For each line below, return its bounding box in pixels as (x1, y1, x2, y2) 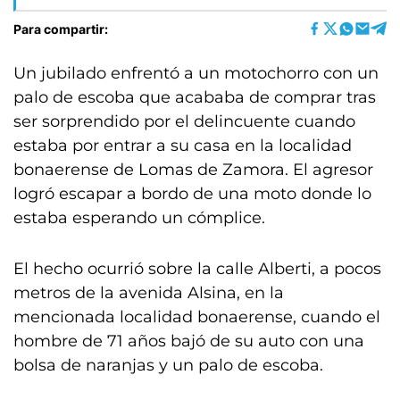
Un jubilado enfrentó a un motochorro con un (13, 63, 379, 83)
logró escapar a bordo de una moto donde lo (13, 184, 371, 204)
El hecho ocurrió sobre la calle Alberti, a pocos (13, 259, 381, 279)
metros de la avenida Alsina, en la (13, 283, 284, 303)
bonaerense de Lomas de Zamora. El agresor (13, 160, 373, 179)
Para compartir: (13, 21, 108, 37)
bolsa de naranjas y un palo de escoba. (13, 355, 323, 375)
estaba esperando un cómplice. (13, 208, 265, 228)
